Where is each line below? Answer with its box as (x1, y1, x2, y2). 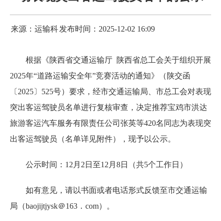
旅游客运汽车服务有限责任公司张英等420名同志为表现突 (10, 118, 211, 127)
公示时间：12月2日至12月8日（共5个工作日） (26, 160, 187, 169)
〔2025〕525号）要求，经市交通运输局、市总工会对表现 (10, 87, 211, 96)
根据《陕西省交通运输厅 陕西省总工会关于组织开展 (26, 55, 211, 64)
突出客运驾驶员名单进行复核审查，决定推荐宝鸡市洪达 (10, 103, 207, 111)
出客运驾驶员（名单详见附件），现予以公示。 (10, 134, 176, 143)
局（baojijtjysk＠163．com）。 (10, 201, 114, 210)
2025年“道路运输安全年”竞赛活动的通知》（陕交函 (10, 71, 190, 80)
